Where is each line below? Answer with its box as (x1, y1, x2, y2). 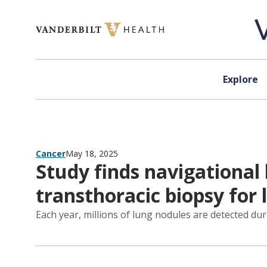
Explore (222, 73, 258, 86)
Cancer (36, 148, 66, 159)
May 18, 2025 (66, 148, 118, 159)
